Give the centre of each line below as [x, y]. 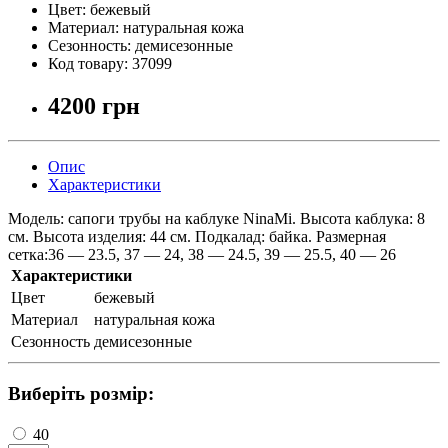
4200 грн [94, 106]
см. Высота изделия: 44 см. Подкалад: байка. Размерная [197, 237]
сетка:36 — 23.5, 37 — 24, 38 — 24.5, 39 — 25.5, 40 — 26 [202, 255]
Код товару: [90, 64]
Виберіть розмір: [81, 393]
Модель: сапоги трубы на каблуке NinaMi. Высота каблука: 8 [216, 219]
